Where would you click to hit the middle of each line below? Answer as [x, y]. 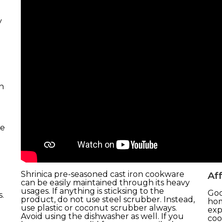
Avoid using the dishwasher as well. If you [102, 216]
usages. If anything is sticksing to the [92, 191]
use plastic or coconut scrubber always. [99, 208]
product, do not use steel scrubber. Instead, [108, 199]
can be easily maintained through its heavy [105, 182]
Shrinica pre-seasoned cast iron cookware [102, 174]
